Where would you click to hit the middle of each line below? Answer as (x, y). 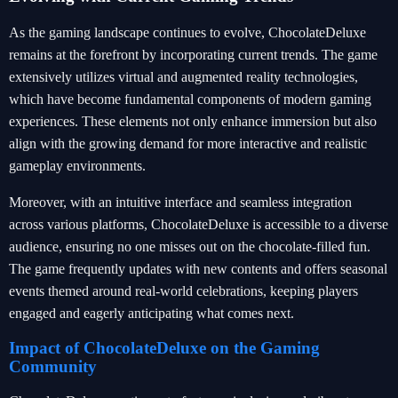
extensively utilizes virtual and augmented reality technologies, (183, 77)
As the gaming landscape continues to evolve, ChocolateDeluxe (187, 32)
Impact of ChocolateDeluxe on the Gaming (164, 348)
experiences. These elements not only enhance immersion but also (193, 121)
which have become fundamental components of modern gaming (190, 99)
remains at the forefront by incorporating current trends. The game (193, 55)
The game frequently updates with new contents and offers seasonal (198, 269)
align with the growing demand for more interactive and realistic (188, 143)
